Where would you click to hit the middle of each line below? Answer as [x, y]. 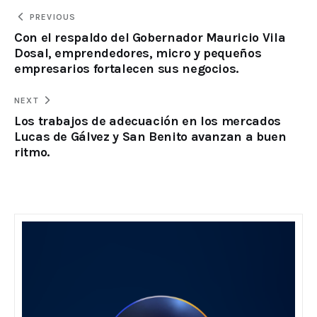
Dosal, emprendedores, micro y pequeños [138, 53]
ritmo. [32, 152]
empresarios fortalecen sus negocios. [127, 69]
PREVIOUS [53, 17]
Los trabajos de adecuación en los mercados [148, 121]
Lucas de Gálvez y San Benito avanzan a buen [150, 137]
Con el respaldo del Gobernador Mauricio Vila [150, 38]
